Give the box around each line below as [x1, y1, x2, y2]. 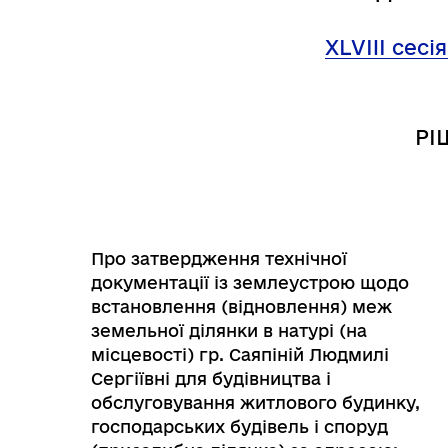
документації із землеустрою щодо [91, 273, 409, 292]
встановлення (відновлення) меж [91, 297, 392, 316]
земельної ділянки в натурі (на [91, 321, 367, 340]
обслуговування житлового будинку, [91, 393, 420, 412]
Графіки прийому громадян [149, 355, 349, 372]
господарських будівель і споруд [91, 417, 388, 436]
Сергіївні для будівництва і [91, 369, 331, 388]
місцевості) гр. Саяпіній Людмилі [91, 345, 389, 364]
